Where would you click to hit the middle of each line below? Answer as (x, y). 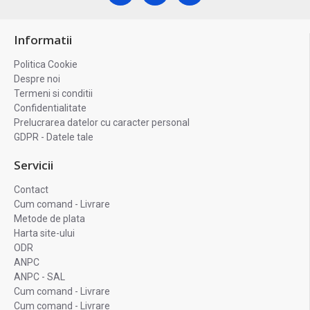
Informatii (43, 40)
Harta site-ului (44, 233)
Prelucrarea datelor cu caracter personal (102, 122)
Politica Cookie (46, 64)
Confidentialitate (50, 108)
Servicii (34, 165)
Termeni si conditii (53, 93)
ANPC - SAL (39, 277)
